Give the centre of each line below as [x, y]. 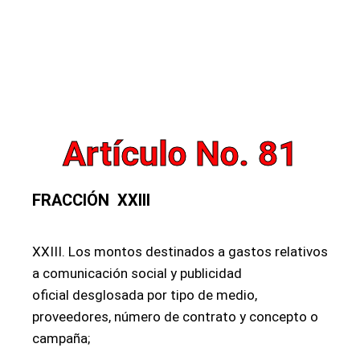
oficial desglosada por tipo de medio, [145, 295]
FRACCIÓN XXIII [91, 200]
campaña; [61, 338]
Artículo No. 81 [180, 153]
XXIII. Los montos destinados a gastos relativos [180, 252]
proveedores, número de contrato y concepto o [175, 317]
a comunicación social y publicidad [137, 273]
